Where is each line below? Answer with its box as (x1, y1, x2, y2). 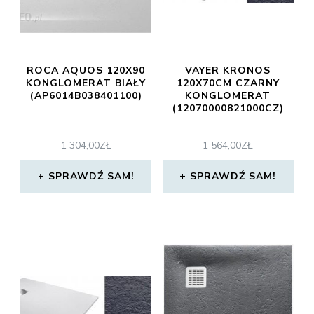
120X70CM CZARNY (176, 76, 280, 90)
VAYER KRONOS (185, 64, 271, 78)
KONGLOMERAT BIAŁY (26, 76, 146, 90)
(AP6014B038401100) (29, 89, 142, 103)
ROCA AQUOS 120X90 (27, 64, 146, 78)
